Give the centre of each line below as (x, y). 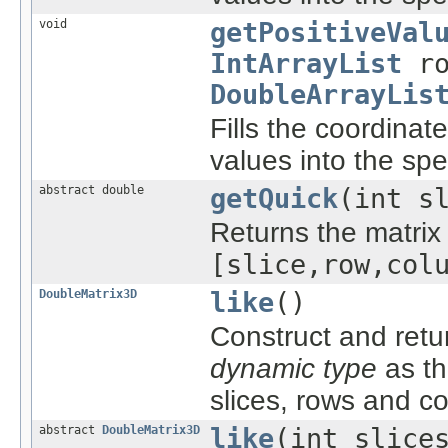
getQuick (274, 198)
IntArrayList (306, 63)
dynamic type (293, 368)
